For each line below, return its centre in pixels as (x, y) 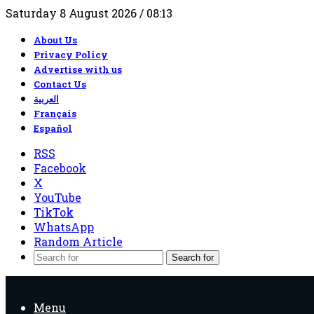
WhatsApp (64, 227)
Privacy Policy (71, 55)
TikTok (54, 212)
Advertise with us (78, 69)
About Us (55, 40)
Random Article (78, 241)
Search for (193, 258)
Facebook (60, 168)
